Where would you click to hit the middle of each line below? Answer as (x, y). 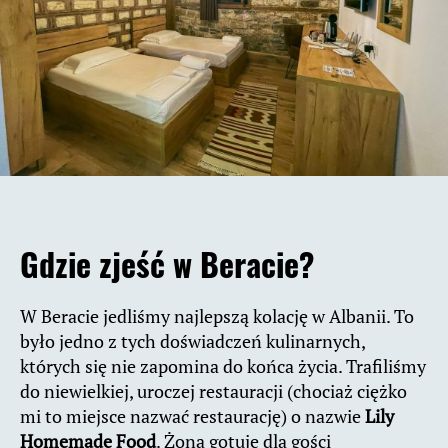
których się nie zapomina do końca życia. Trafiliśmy (223, 366)
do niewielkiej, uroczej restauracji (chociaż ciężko (213, 391)
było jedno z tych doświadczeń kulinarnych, (192, 341)
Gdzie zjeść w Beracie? (167, 264)
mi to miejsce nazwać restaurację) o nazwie (192, 416)
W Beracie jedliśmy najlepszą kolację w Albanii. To (217, 316)
